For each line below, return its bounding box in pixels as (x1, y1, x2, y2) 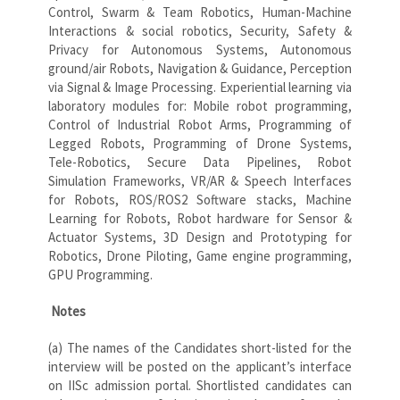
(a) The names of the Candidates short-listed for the (48, 338, 352, 356)
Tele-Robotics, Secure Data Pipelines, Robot (48, 153, 352, 171)
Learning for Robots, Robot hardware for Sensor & (48, 209, 352, 227)
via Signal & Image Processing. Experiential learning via (48, 78, 352, 96)
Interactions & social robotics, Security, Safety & (48, 21, 352, 39)
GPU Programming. (48, 265, 153, 283)
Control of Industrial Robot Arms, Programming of (48, 115, 352, 133)
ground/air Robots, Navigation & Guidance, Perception (48, 59, 352, 77)
